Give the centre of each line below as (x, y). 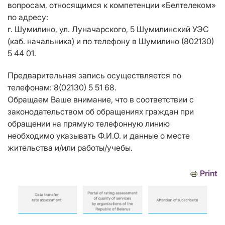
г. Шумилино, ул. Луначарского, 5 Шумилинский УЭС (108, 29)
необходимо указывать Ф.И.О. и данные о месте (99, 136)
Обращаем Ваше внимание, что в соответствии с (101, 100)
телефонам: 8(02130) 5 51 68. (62, 88)
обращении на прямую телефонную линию (89, 124)
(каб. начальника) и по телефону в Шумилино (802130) (111, 41)
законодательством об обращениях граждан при (101, 112)
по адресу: (28, 17)
